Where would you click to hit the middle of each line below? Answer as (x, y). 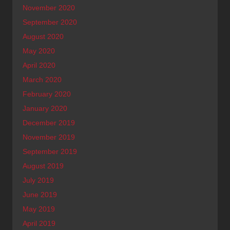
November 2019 (49, 137)
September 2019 (50, 151)
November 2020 (49, 7)
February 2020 (47, 94)
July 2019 (38, 180)
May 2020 (39, 51)
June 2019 (40, 194)
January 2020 (45, 108)
